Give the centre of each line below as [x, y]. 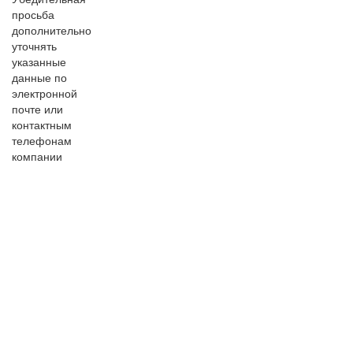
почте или [37, 109]
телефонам [42, 141]
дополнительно [52, 30]
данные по [39, 78]
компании [37, 156]
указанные [39, 62]
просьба [33, 15]
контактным [42, 125]
